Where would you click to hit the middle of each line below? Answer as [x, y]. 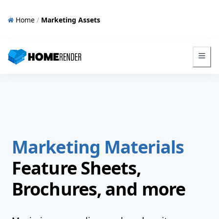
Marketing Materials [98, 147]
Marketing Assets [71, 20]
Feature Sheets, [77, 168]
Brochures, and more [99, 189]
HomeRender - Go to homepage [66, 62]
